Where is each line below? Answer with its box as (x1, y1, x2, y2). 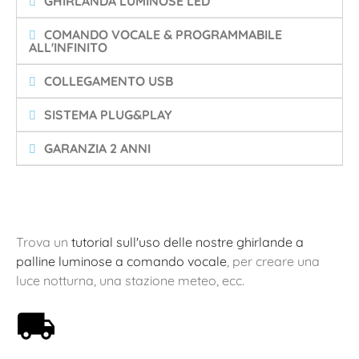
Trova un (16, 233, 71, 250)
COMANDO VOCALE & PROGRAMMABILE (44, 26, 283, 42)
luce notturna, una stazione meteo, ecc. (16, 272, 244, 288)
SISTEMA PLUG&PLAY (44, 106, 173, 123)
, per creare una (227, 252, 320, 269)
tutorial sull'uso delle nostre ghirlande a (71, 233, 304, 250)
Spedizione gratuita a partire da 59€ (72, 317, 285, 334)
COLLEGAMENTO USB (44, 72, 174, 89)
